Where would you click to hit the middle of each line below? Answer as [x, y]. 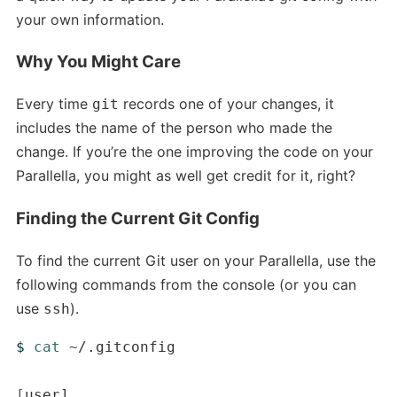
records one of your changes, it [226, 104]
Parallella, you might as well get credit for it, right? [185, 176]
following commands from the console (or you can [186, 284]
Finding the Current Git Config [137, 218]
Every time [54, 104]
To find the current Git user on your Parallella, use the [195, 260]
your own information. [90, 19]
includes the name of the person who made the [174, 128]
